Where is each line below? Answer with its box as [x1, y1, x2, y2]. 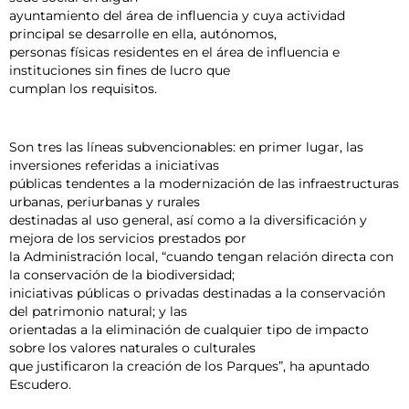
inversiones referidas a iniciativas [9, 158, 219, 173]
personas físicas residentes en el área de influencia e [9, 45, 340, 60]
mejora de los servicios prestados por [9, 231, 246, 246]
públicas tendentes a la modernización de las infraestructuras [9, 176, 399, 192]
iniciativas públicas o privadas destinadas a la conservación [9, 286, 385, 301]
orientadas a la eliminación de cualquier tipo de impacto [9, 322, 369, 338]
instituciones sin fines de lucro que [9, 63, 230, 79]
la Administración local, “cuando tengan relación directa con [9, 249, 393, 265]
